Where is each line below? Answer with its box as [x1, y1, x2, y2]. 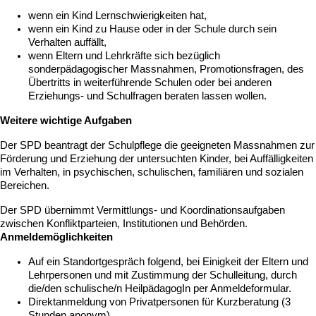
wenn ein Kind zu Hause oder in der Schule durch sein [28, 23, 276, 35]
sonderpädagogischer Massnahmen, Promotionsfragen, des [28, 63, 304, 75]
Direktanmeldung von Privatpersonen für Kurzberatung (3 [28, 296, 291, 308]
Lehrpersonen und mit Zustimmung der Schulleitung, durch [28, 269, 297, 281]
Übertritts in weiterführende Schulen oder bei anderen [28, 77, 272, 89]
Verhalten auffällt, [28, 37, 107, 49]
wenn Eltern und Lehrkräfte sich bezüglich [28, 50, 220, 62]
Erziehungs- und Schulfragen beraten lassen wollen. [28, 90, 267, 102]
